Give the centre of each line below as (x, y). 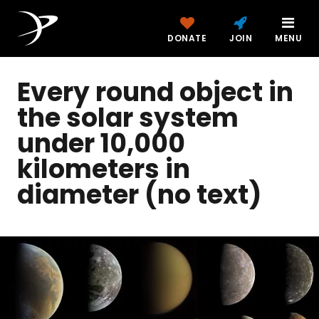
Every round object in (155, 92)
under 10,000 (101, 143)
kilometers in (104, 169)
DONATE (187, 38)
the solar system (128, 118)
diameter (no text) (139, 195)
